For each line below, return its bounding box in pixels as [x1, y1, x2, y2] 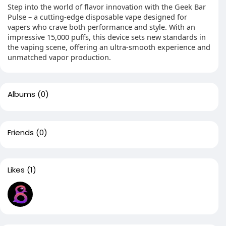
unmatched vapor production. [8, 52, 111, 62]
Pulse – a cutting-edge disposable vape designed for [8, 12, 187, 22]
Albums [8, 89, 35, 99]
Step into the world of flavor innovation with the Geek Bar [8, 2, 206, 12]
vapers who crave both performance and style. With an [8, 22, 195, 32]
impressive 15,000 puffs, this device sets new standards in [8, 32, 206, 42]
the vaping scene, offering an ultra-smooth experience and [8, 42, 210, 52]
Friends [8, 127, 34, 138]
